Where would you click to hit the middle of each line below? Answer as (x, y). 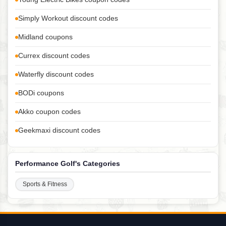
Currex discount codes (54, 55)
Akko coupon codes (49, 111)
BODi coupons (41, 93)
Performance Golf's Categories (68, 163)
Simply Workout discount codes (68, 18)
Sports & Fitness (45, 184)
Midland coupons (45, 37)
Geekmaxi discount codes (59, 130)
